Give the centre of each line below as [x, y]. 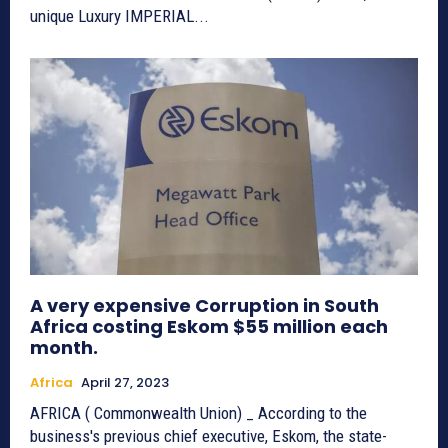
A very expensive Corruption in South [204, 306]
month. [64, 348]
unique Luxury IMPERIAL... [119, 16]
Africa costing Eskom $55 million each [209, 327]
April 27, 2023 [125, 383]
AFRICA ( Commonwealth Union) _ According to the [198, 413]
